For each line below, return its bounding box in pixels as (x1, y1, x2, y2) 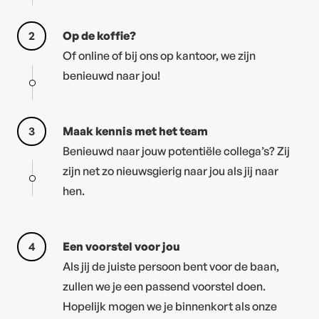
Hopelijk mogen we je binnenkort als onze (63, 298, 278, 313)
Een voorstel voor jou (63, 239, 181, 253)
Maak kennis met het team (63, 123, 209, 138)
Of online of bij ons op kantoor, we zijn (63, 48, 256, 63)
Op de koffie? (63, 28, 137, 43)
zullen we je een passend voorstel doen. (63, 278, 266, 293)
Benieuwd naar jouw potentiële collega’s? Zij (63, 143, 291, 158)
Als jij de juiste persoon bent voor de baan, (63, 258, 280, 273)
